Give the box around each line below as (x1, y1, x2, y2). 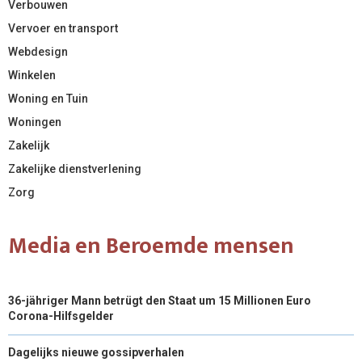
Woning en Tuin (8, 91, 88, 105)
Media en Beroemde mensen (8, 226, 294, 265)
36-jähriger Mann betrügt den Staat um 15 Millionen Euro (8, 293, 311, 307)
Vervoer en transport (8, 21, 118, 35)
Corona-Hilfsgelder (8, 309, 114, 322)
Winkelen (8, 68, 56, 82)
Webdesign (8, 44, 68, 58)
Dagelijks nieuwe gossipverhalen (8, 345, 184, 359)
